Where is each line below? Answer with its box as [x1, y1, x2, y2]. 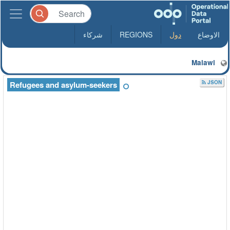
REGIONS [120, 29, 152, 40]
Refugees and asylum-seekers [10, 79, 117, 90]
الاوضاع [198, 29, 220, 40]
